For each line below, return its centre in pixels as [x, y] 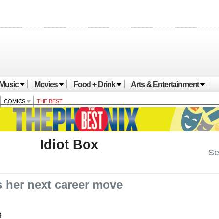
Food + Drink [94, 84]
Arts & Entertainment [165, 84]
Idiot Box [69, 145]
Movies [46, 84]
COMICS [15, 101]
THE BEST [50, 101]
